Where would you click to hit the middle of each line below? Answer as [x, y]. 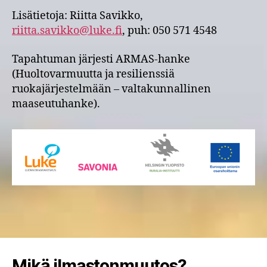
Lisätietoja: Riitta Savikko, [77, 16]
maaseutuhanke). [57, 104]
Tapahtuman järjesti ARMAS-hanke [101, 59]
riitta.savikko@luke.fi [67, 31]
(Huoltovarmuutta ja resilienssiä [93, 74]
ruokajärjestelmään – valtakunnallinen [111, 89]
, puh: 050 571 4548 [170, 31]
